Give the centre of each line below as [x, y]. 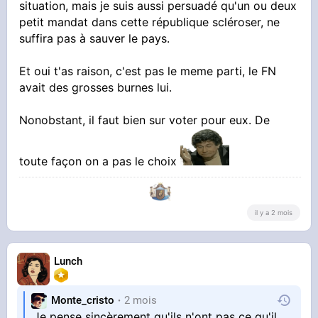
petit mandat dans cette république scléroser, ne [150, 22]
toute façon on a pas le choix [100, 161]
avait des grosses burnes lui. [96, 87]
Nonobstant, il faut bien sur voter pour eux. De [145, 120]
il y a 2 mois [273, 212]
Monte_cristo [83, 301]
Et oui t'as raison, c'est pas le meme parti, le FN [148, 71]
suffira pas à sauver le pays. [95, 38]
